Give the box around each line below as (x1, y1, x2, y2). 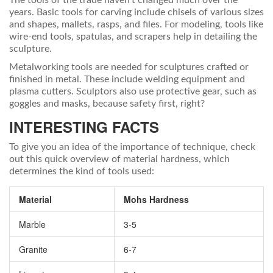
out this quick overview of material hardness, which (9, 154, 230, 165)
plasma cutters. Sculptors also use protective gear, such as (9, 87, 257, 97)
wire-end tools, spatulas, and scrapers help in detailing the (9, 32, 257, 42)
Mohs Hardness (124, 193, 189, 206)
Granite (19, 243, 48, 256)
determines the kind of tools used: (9, 166, 154, 177)
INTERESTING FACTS (9, 116, 159, 138)
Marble (19, 218, 46, 231)
